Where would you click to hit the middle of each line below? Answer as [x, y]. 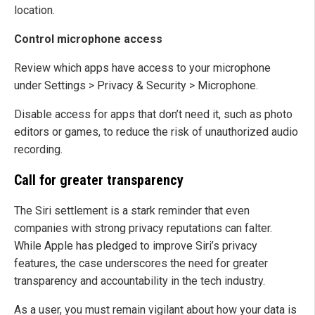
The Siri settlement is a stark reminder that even [132, 211]
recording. [38, 150]
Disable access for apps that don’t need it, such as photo [153, 115]
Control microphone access [88, 39]
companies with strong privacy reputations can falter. [143, 229]
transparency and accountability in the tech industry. [140, 281]
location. [34, 11]
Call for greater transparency [99, 180]
